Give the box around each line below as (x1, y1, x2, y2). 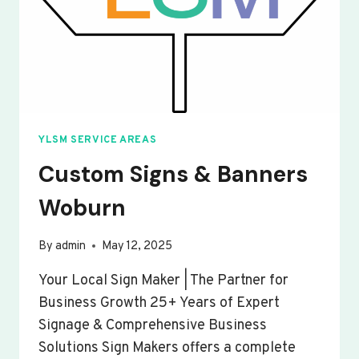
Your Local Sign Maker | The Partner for (38, 271, 288, 290)
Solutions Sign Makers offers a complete (38, 338, 296, 357)
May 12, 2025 (102, 238, 173, 254)
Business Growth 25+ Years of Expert (38, 293, 280, 313)
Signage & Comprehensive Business (38, 316, 267, 335)
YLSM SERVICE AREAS (38, 133, 157, 147)
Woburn (38, 193, 126, 224)
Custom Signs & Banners (38, 159, 308, 190)
